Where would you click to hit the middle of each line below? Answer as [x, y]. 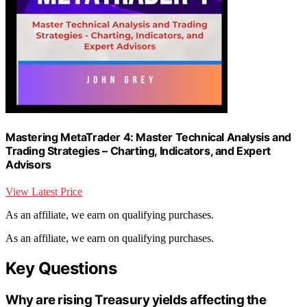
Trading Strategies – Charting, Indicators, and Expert [138, 151]
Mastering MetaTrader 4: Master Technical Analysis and [148, 137]
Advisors [28, 165]
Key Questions [61, 269]
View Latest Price [44, 192]
